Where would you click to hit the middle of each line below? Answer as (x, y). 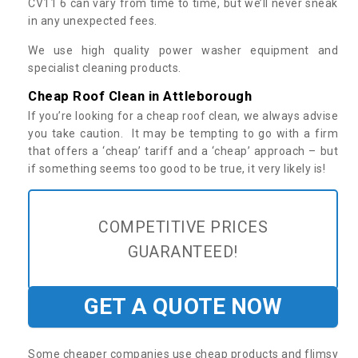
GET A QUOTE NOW (183, 306)
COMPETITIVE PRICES (183, 227)
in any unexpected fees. (93, 20)
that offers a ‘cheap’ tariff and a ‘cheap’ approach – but (183, 151)
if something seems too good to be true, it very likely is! (178, 168)
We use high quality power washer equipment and (183, 50)
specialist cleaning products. (105, 68)
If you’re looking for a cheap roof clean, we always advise (183, 115)
